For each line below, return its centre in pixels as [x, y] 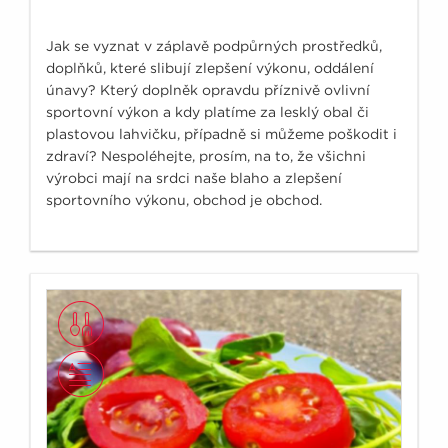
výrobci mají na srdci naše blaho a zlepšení [194, 177]
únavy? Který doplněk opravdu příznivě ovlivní [208, 89]
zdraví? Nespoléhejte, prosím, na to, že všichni [206, 155]
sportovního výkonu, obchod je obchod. [184, 199]
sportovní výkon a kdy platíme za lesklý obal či [207, 111]
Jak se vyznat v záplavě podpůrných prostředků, [214, 45]
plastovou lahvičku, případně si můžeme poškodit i [221, 133]
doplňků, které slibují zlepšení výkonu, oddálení [210, 67]
